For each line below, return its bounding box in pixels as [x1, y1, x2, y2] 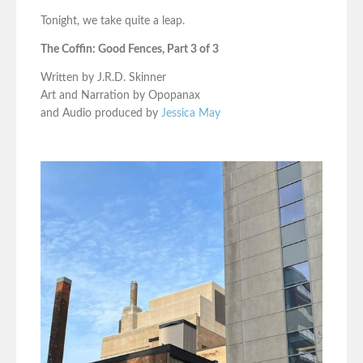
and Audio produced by [41, 108, 161, 120]
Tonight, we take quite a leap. [41, 15, 185, 28]
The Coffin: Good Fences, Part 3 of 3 [41, 44, 219, 56]
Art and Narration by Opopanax [41, 90, 200, 102]
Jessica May [161, 108, 220, 120]
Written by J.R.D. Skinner [41, 72, 166, 84]
